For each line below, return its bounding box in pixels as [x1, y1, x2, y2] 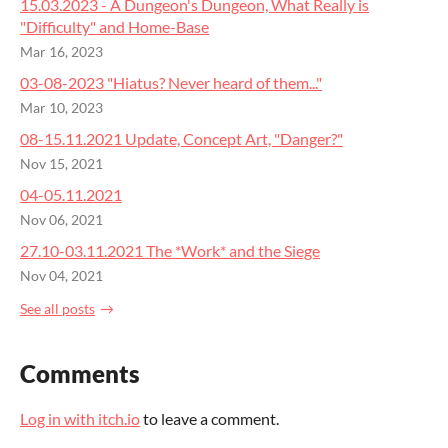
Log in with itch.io [20, 408, 140, 428]
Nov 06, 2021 [20, 212, 103, 228]
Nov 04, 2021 [20, 268, 103, 284]
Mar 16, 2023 [20, 44, 103, 60]
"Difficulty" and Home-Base [20, 17, 209, 36]
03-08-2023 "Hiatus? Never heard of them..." [20, 73, 322, 92]
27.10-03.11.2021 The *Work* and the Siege [20, 241, 320, 260]
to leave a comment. [140, 408, 279, 428]
